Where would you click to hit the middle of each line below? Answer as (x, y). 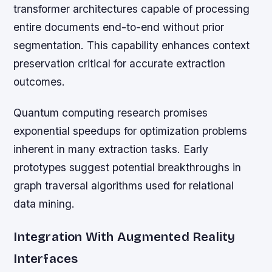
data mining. (44, 204)
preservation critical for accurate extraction (120, 64)
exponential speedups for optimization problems (131, 131)
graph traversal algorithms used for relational (124, 186)
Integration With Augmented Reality (124, 237)
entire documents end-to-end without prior (119, 27)
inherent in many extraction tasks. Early (111, 149)
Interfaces (46, 259)
